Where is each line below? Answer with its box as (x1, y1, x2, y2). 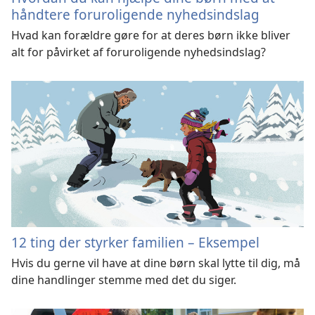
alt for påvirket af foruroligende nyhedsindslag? (11, 44, 266, 60)
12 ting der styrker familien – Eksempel (11, 232, 259, 252)
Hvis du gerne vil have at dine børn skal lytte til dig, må (11, 255, 300, 271)
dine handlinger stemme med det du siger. (11, 271, 236, 288)
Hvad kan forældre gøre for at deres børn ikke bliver (11, 27, 290, 44)
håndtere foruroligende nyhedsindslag (11, 5, 259, 25)
